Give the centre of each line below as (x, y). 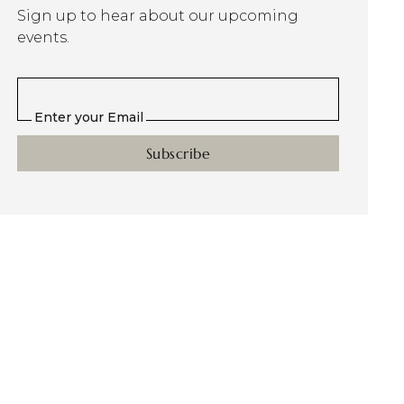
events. (43, 37)
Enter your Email (88, 118)
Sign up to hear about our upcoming (157, 16)
